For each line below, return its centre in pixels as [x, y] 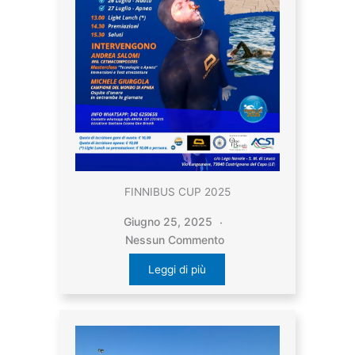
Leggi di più [177, 269]
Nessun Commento [175, 239]
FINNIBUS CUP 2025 [177, 191]
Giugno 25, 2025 [169, 221]
